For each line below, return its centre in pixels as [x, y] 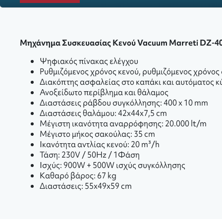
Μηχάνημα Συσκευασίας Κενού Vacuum [94, 43]
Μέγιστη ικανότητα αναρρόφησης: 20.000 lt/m [123, 123]
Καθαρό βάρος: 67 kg [78, 175]
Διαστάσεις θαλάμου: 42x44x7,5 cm [103, 113]
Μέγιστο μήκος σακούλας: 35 [92, 134]
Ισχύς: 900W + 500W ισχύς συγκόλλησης [112, 165]
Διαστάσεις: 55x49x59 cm [86, 186]
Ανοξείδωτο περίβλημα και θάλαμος [104, 92]
